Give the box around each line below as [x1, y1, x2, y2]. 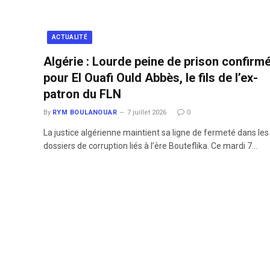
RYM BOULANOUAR [52, 108, 118, 116]
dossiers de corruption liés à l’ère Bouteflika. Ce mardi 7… [43, 140, 257, 151]
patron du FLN [43, 86, 121, 101]
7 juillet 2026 [127, 108, 167, 116]
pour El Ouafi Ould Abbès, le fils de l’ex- [43, 70, 258, 85]
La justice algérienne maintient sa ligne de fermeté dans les [43, 127, 269, 137]
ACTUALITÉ [52, 33, 88, 40]
